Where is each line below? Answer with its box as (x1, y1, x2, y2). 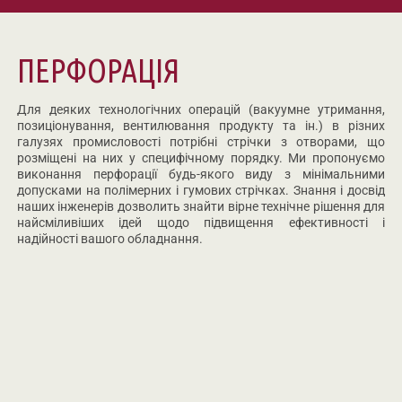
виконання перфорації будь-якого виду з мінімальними (17, 167, 385, 181)
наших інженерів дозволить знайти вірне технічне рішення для (17, 199, 385, 214)
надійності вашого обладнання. (17, 232, 203, 246)
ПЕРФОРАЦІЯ (17, 52, 179, 89)
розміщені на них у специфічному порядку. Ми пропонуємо (17, 151, 385, 165)
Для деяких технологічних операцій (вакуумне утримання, (17, 102, 385, 117)
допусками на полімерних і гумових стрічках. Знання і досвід (17, 183, 385, 197)
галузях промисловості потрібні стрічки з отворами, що (17, 135, 385, 149)
